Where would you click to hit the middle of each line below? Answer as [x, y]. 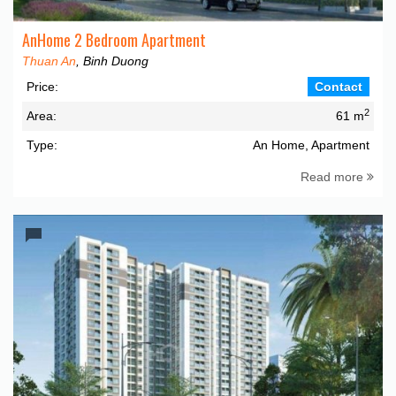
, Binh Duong [112, 61]
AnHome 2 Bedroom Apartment [114, 40]
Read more [334, 177]
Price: [42, 87]
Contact [339, 87]
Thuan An [49, 61]
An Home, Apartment [311, 145]
